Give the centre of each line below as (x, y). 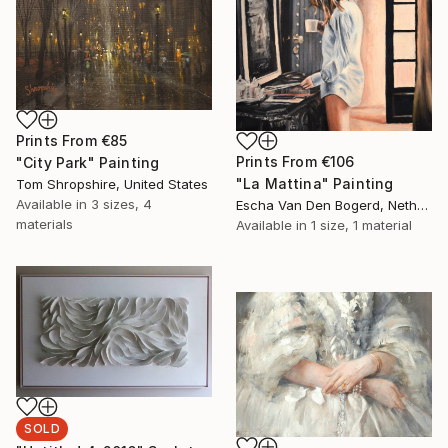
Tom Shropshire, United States (112, 183)
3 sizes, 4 (121, 203)
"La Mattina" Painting (315, 184)
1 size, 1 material (361, 225)
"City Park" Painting (88, 162)
